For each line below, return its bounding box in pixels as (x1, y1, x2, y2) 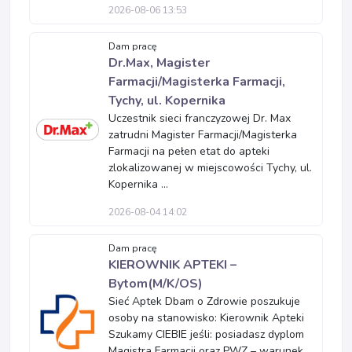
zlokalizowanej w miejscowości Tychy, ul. (108, 160, 312, 175)
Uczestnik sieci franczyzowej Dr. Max (108, 111, 291, 126)
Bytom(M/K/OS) (108, 275, 203, 292)
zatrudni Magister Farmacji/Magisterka (108, 127, 297, 142)
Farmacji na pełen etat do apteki (108, 144, 269, 159)
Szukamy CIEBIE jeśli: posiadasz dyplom (108, 327, 304, 342)
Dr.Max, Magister (108, 54, 210, 71)
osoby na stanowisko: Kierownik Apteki (108, 310, 304, 325)
